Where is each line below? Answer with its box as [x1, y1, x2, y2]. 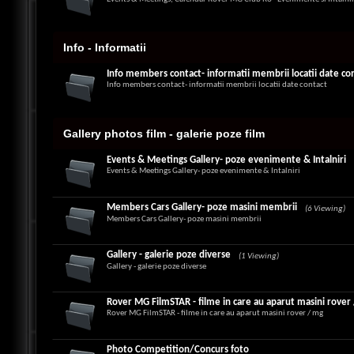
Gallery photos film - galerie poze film [63, 127, 265, 140]
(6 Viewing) [305, 205, 346, 213]
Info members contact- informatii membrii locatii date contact [107, 81, 328, 89]
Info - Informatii [63, 41, 147, 54]
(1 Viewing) [239, 252, 280, 261]
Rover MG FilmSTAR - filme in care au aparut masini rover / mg [107, 309, 324, 318]
